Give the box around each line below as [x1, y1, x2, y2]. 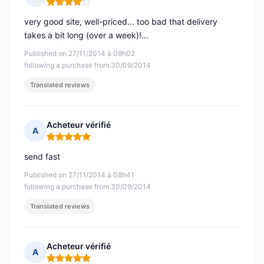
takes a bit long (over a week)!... [24, 30, 148, 41]
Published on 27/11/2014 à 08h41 [24, 170, 134, 180]
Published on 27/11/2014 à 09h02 [24, 49, 135, 58]
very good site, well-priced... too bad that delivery [24, 16, 217, 27]
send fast [24, 151, 60, 162]
